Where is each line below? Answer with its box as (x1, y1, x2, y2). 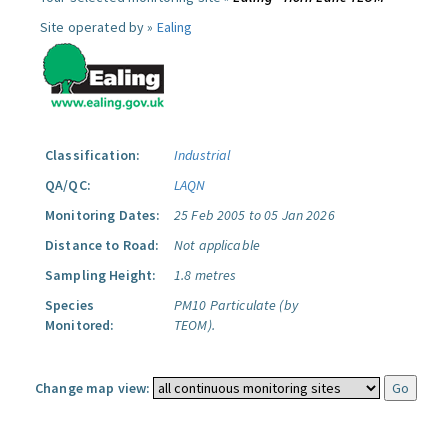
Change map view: (35, 379, 151, 397)
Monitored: (45, 316, 115, 334)
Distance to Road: (45, 236, 160, 254)
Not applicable (174, 236, 260, 254)
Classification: (45, 146, 141, 164)
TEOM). (174, 316, 215, 334)
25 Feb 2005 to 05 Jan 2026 (174, 206, 335, 224)
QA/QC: (45, 176, 91, 194)
